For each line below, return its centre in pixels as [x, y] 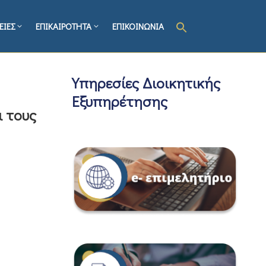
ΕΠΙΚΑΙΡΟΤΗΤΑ [64, 26]
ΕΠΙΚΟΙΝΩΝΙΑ [138, 26]
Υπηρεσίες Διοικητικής [146, 83]
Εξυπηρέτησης [120, 102]
